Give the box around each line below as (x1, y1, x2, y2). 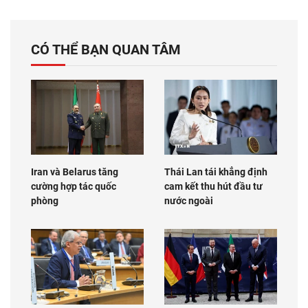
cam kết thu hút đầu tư (164, 181, 263, 192)
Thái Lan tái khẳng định (164, 166, 267, 178)
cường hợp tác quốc (31, 181, 116, 192)
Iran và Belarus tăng (31, 166, 118, 178)
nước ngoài (164, 195, 213, 207)
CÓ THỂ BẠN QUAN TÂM (31, 41, 181, 58)
